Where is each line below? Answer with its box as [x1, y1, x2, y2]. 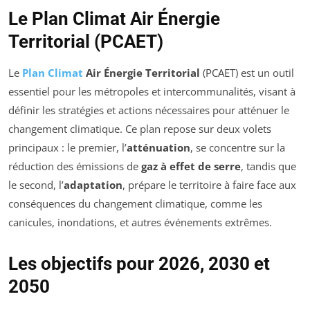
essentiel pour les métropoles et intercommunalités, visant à [8, 84, 295, 99]
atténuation [127, 140, 190, 155]
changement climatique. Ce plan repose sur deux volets [8, 122, 271, 136]
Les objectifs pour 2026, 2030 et [8, 253, 270, 275]
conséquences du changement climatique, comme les [8, 197, 262, 211]
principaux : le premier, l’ [8, 140, 127, 155]
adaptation [64, 178, 122, 192]
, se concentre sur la [190, 140, 285, 155]
